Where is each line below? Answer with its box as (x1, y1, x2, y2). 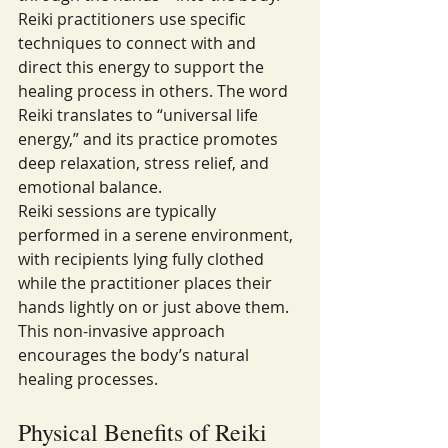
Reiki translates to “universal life (18, 104, 262, 126)
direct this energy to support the (18, 56, 268, 78)
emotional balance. (18, 176, 162, 198)
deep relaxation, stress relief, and (18, 152, 273, 174)
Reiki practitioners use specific (18, 8, 250, 30)
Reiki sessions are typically (18, 200, 220, 222)
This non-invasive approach (18, 320, 229, 342)
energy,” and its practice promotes (18, 128, 282, 150)
